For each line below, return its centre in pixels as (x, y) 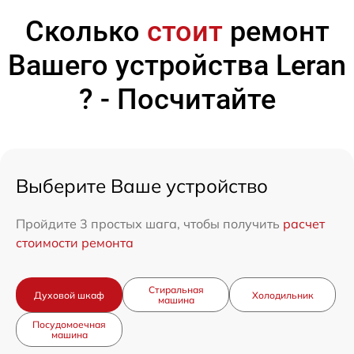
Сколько (86, 32)
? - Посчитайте (177, 100)
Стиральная (176, 290)
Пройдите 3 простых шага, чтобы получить (149, 224)
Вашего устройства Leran (177, 66)
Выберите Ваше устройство (142, 186)
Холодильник (282, 295)
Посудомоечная (69, 325)
